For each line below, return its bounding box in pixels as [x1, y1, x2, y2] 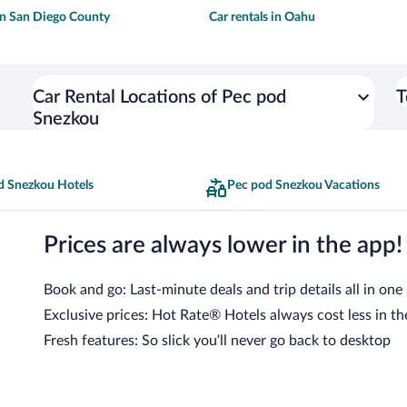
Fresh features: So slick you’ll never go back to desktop [44, 333, 391, 349]
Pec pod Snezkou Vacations [227, 178, 380, 192]
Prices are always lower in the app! [44, 233, 402, 258]
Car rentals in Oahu [209, 10, 315, 24]
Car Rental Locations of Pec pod [33, 87, 286, 106]
